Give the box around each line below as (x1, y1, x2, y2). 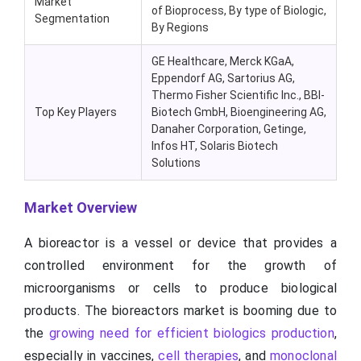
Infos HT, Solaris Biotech (151, 139, 278, 153)
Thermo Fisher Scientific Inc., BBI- (151, 89, 325, 102)
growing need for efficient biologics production (49, 326, 334, 342)
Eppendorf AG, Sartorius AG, (151, 72, 295, 85)
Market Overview (24, 199, 137, 217)
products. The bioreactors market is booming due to (24, 303, 337, 319)
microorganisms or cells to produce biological (24, 280, 337, 297)
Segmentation (35, 12, 110, 26)
